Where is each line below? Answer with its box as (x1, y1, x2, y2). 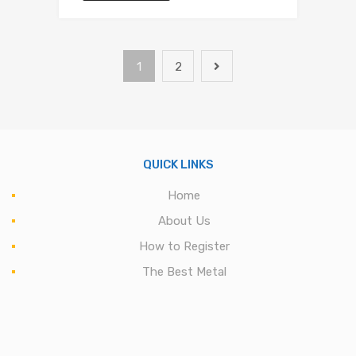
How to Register (138, 239, 230, 254)
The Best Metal (141, 265, 226, 280)
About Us (157, 214, 211, 229)
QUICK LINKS (142, 157, 214, 172)
